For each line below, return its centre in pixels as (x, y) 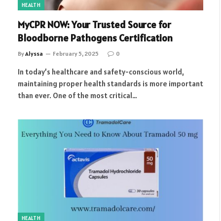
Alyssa (34, 53)
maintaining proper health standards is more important (110, 83)
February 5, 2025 (76, 53)
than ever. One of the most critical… (77, 95)
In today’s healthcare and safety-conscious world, (101, 72)
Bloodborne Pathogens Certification (95, 38)
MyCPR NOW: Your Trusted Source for (94, 24)
